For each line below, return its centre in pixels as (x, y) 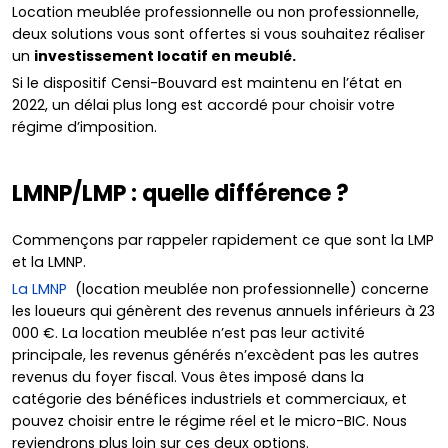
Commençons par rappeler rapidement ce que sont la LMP (223, 240)
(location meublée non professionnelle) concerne (248, 289)
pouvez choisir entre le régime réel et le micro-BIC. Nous (209, 421)
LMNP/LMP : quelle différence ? (180, 193)
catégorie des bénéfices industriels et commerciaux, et (209, 399)
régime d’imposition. (86, 126)
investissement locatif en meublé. (166, 55)
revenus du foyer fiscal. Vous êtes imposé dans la (188, 377)
